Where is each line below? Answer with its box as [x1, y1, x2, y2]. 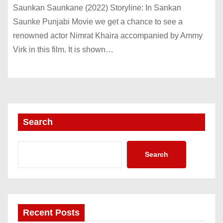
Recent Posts [23, 207, 80, 218]
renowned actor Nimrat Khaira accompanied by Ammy [13, 31, 203, 40]
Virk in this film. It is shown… [13, 45, 113, 54]
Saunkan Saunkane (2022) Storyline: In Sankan [13, 3, 181, 12]
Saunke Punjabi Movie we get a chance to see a [13, 17, 183, 26]
